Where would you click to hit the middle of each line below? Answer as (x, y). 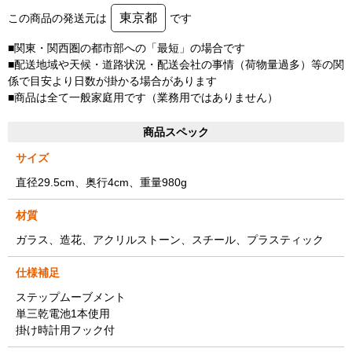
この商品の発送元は (57, 18)
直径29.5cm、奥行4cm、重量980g (101, 182)
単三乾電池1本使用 (63, 313)
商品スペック (176, 132)
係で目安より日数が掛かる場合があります (112, 81)
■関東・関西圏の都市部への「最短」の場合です (126, 48)
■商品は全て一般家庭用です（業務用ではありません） (143, 97)
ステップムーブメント (71, 297)
